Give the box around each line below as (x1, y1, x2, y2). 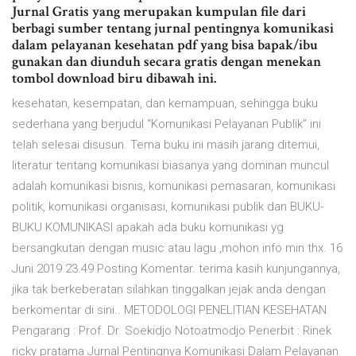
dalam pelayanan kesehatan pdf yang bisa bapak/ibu (12, 36, 318, 55)
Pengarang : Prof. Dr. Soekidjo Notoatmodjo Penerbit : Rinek (12, 323, 331, 339)
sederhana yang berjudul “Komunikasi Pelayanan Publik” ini (12, 117, 321, 132)
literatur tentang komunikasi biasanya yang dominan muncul (12, 158, 329, 173)
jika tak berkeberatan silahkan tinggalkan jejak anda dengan (12, 282, 326, 297)
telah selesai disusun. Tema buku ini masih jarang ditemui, (12, 137, 319, 153)
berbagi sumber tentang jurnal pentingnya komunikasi (12, 19, 334, 38)
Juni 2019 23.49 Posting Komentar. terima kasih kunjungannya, (12, 261, 340, 277)
